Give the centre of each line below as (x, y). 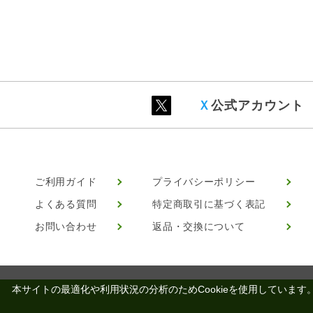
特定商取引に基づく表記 (209, 204)
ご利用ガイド (66, 182)
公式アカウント (257, 105)
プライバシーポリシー (204, 182)
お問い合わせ (66, 226)
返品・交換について (199, 226)
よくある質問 (66, 204)
